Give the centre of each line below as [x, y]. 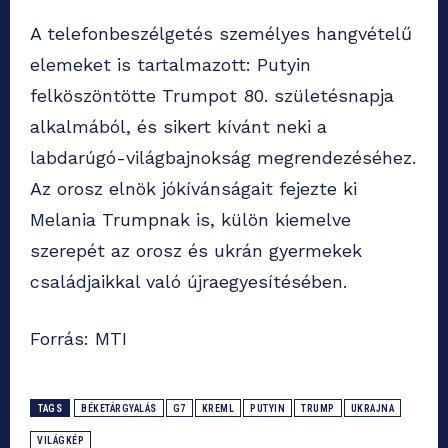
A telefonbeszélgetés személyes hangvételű [221, 34]
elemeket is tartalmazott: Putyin [170, 65]
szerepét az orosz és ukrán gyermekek [196, 251]
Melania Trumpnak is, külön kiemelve [190, 220]
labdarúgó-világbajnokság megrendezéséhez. [223, 158]
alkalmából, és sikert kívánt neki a [178, 127]
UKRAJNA [372, 409]
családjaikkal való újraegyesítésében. [188, 282]
